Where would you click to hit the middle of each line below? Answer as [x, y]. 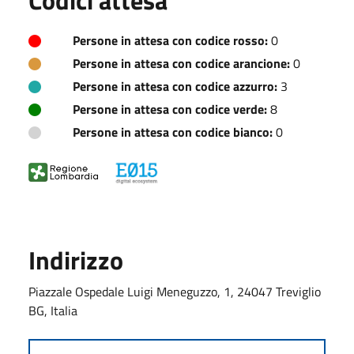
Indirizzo [76, 260]
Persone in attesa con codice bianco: [173, 132]
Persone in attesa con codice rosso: [170, 40]
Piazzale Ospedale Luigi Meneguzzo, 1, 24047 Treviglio [175, 291]
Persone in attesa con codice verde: [170, 109]
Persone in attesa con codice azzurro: [175, 86]
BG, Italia [53, 310]
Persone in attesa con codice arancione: [181, 63]
